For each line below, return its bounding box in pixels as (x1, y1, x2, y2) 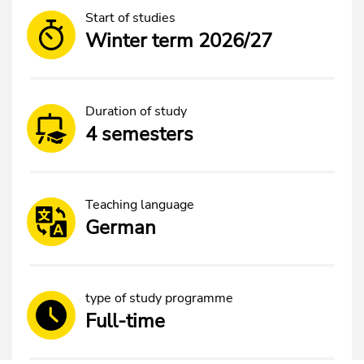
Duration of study (85, 102, 187, 120)
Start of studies (85, 8, 175, 27)
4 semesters (85, 120, 193, 147)
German (85, 214, 156, 240)
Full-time (85, 307, 165, 334)
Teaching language (85, 195, 194, 214)
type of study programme (85, 288, 233, 307)
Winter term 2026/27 (85, 27, 272, 54)
